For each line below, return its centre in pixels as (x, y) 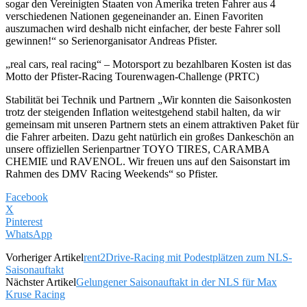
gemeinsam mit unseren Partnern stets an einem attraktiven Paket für (152, 124)
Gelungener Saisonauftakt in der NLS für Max (176, 282)
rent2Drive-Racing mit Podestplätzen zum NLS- (188, 257)
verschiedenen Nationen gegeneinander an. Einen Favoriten (134, 16)
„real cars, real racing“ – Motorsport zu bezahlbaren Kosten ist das (148, 64)
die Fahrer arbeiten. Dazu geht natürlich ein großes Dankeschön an (150, 136)
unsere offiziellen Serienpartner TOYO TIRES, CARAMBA (137, 149)
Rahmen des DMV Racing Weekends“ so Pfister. (112, 173)
